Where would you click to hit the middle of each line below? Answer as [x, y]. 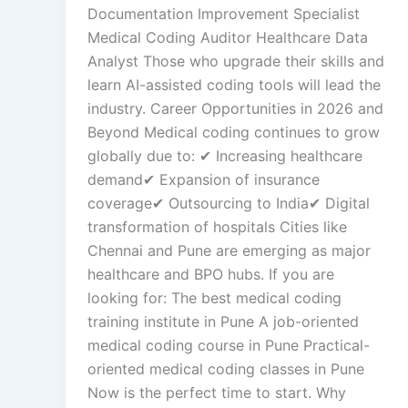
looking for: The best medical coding [214, 297]
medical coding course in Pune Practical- [229, 345]
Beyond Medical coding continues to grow [234, 132]
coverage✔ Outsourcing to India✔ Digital [229, 203]
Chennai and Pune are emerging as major [229, 250]
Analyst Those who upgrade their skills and [236, 61]
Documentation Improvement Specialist [224, 13]
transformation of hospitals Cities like [217, 226]
